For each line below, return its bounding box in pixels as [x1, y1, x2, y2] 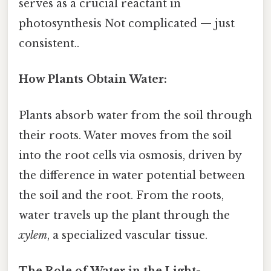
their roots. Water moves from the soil [19, 128, 232, 142]
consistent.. [19, 37, 79, 51]
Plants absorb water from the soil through [19, 108, 252, 122]
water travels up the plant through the [19, 208, 230, 222]
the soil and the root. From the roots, [19, 188, 224, 202]
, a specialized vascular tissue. [47, 228, 207, 242]
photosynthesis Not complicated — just [19, 17, 235, 31]
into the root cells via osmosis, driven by [19, 148, 241, 162]
